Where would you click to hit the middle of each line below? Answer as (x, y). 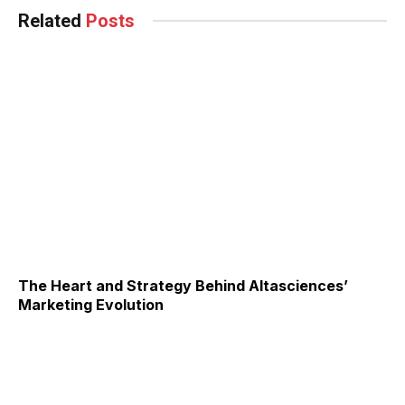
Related (52, 20)
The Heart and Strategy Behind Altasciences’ (183, 286)
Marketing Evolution (91, 305)
